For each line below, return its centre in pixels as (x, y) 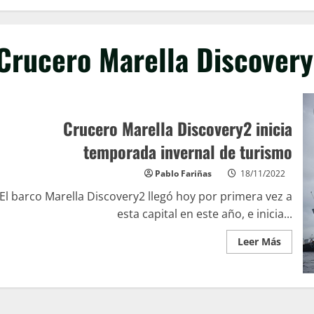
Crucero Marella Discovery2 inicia (178, 128)
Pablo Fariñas (184, 173)
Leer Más (260, 241)
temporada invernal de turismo (188, 151)
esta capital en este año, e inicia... (205, 213)
